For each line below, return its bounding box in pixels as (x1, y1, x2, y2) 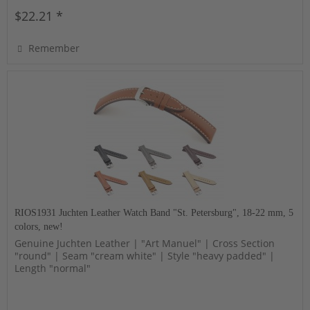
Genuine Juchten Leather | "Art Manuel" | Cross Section (15, 236, 275, 250)
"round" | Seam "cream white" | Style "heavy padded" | (15, 248, 275, 262)
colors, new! (15, 221, 64, 232)
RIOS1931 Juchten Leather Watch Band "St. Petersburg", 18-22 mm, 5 (15, 207, 294, 218)
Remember (28, 41, 80, 55)
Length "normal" (15, 261, 91, 275)
